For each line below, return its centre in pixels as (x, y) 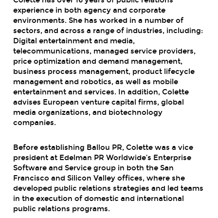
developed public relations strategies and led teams (108, 188)
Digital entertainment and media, (74, 41)
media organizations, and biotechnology (88, 112)
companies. (34, 122)
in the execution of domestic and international (98, 198)
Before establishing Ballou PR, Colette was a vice (103, 147)
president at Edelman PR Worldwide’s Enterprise (102, 157)
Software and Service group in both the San (93, 168)
